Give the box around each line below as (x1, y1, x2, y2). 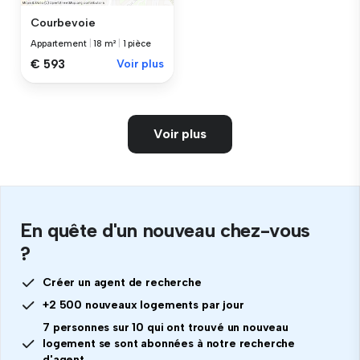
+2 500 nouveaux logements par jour (43, 297, 244, 312)
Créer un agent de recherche (43, 275, 202, 289)
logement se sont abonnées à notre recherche (43, 336, 296, 350)
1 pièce (122, 38, 151, 49)
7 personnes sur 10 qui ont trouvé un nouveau (43, 320, 288, 334)
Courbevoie (31, 15, 96, 30)
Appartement (31, 38, 89, 49)
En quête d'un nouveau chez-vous (20, 218, 311, 242)
